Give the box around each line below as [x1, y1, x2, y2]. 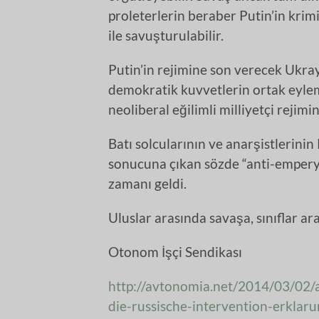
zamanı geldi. [108, 174, 187, 192]
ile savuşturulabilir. [108, 26, 224, 43]
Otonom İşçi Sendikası [108, 243, 242, 260]
